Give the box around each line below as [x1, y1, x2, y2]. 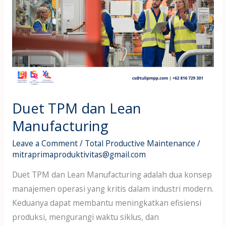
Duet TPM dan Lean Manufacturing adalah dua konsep [12, 169, 212, 181]
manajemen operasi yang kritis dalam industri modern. [12, 183, 213, 195]
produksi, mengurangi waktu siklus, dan [12, 211, 159, 223]
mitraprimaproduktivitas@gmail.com [12, 148, 146, 160]
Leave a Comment [12, 137, 78, 149]
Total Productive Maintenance [84, 137, 195, 149]
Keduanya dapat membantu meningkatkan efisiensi [12, 197, 201, 209]
